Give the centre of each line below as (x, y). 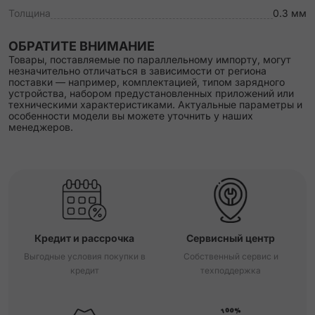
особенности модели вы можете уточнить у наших (131, 116)
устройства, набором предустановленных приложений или (151, 93)
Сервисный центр (231, 238)
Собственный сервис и (231, 256)
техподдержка (231, 270)
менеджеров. (41, 127)
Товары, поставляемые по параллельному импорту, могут (150, 59)
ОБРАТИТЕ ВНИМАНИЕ (82, 46)
